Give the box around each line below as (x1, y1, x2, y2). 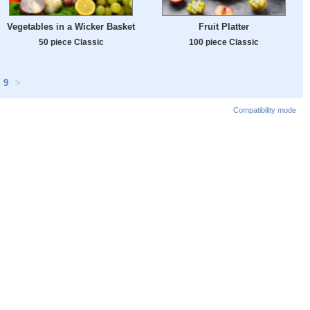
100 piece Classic (189, 37, 259, 47)
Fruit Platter (199, 21, 249, 33)
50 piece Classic (38, 37, 104, 47)
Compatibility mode (233, 106, 296, 114)
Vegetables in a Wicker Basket (7, 21, 135, 33)
